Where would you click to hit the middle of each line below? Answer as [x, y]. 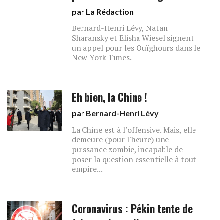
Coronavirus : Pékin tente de [132, 208]
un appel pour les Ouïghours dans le [136, 48]
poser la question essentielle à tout [134, 159]
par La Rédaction [103, 12]
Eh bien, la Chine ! [110, 97]
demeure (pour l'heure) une [121, 139]
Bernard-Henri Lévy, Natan [120, 28]
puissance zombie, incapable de [127, 149]
